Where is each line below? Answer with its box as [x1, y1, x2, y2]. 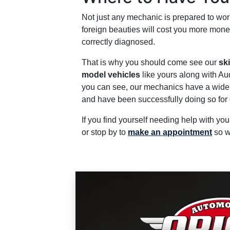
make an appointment [128, 128, 212, 137]
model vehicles [82, 70, 140, 79]
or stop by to [82, 128, 128, 137]
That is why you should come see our [82, 58, 219, 67]
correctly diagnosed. [82, 37, 155, 46]
